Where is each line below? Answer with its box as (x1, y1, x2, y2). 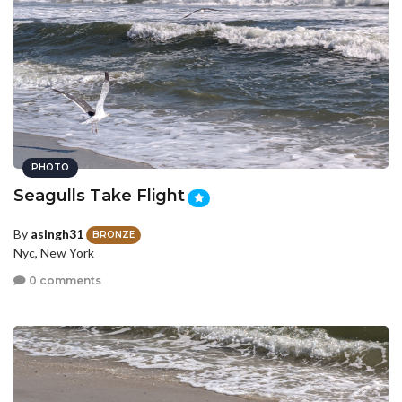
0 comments (26, 274, 101, 288)
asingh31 (31, 225, 83, 241)
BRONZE (92, 228, 135, 240)
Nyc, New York (13, 244, 94, 260)
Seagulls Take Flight (13, 186, 185, 206)
